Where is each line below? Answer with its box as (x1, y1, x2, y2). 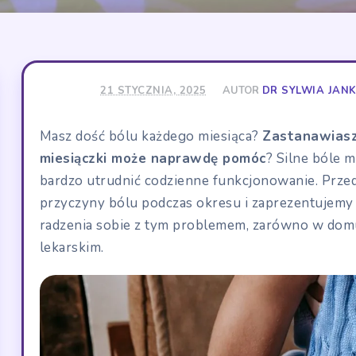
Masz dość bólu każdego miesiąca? (39, 126, 263, 145)
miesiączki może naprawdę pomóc (39, 149, 266, 168)
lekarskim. (39, 238, 104, 257)
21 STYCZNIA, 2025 (100, 83, 207, 98)
